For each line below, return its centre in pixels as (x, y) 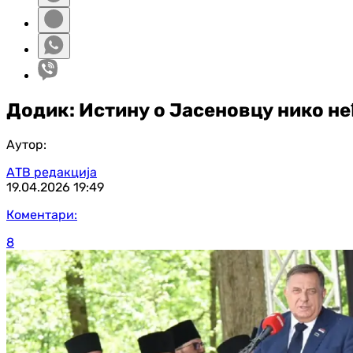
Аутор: (26, 144)
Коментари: (42, 214)
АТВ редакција (52, 172)
